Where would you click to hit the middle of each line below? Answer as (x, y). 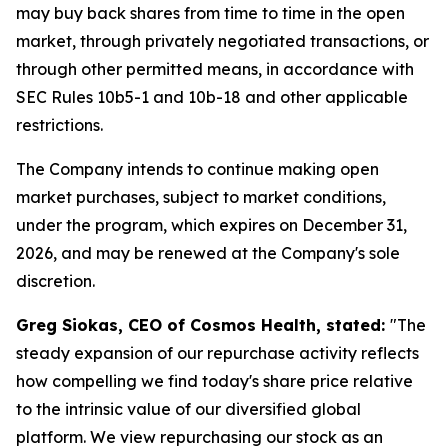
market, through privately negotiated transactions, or (222, 41)
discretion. (55, 281)
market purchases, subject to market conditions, (201, 197)
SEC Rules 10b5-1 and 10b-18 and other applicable (212, 97)
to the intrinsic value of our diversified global (188, 409)
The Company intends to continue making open (197, 169)
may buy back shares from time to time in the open (210, 13)
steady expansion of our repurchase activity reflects (217, 353)
